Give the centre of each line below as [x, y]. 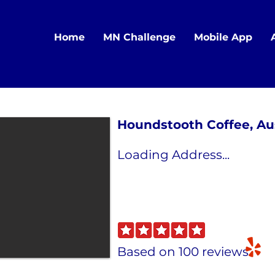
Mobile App [223, 37]
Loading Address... [173, 155]
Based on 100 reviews [183, 252]
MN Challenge [139, 37]
